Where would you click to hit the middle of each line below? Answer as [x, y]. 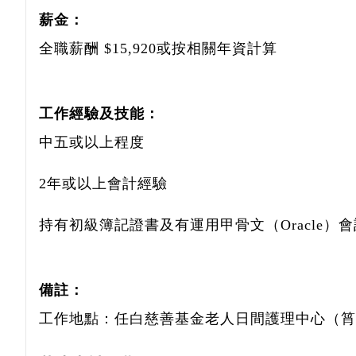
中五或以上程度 [92, 142]
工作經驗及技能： [99, 114]
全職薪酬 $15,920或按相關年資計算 [158, 48]
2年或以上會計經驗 [103, 184]
